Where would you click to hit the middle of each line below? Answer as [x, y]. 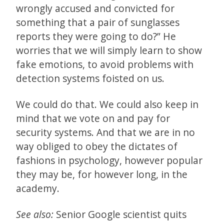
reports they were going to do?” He [96, 36]
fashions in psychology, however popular [109, 160]
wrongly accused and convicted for [95, 8]
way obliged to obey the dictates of [97, 146]
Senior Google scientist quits [120, 214]
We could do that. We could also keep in [107, 104]
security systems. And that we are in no [105, 132]
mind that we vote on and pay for [93, 118]
